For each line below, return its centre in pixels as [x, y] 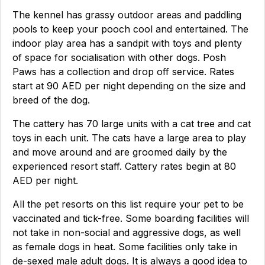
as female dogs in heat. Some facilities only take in [125, 247]
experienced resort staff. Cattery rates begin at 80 [124, 166]
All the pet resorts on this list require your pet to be [128, 204]
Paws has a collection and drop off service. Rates [123, 72]
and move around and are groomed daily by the [120, 152]
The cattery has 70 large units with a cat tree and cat [132, 124]
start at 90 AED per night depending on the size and [129, 86]
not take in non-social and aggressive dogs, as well [127, 232]
